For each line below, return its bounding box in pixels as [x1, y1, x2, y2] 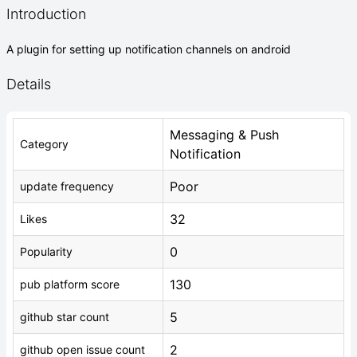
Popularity [20, 245, 73, 258]
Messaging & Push [170, 127, 279, 143]
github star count [20, 310, 109, 324]
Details [6, 76, 51, 92]
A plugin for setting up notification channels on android [6, 42, 291, 56]
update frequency [20, 179, 114, 193]
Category [20, 137, 69, 151]
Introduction [6, 6, 86, 22]
